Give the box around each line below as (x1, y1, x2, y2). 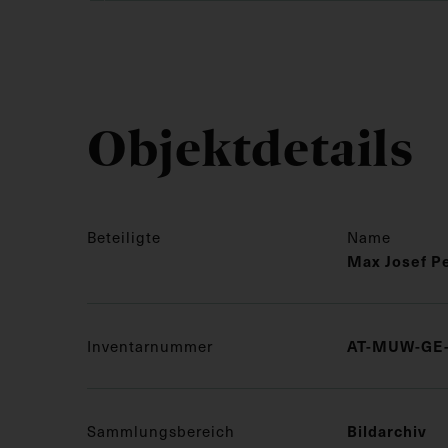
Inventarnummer (87, 334, 213, 357)
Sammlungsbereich (87, 419, 235, 442)
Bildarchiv (347, 419, 427, 441)
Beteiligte (87, 225, 161, 248)
